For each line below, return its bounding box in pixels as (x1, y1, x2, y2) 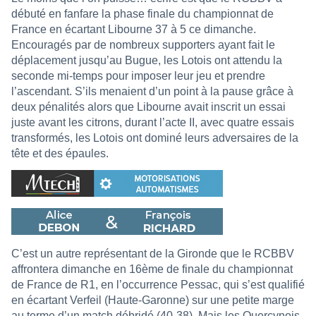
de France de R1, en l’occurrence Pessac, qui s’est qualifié (11, 278, 305, 291)
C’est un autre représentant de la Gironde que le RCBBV (11, 247, 294, 260)
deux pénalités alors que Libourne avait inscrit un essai (11, 100, 286, 113)
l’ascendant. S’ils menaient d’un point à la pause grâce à (11, 85, 293, 97)
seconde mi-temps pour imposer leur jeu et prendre (11, 69, 265, 82)
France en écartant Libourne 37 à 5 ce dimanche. (11, 23, 256, 35)
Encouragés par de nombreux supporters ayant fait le (11, 38, 275, 51)
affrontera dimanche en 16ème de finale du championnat (11, 262, 293, 275)
